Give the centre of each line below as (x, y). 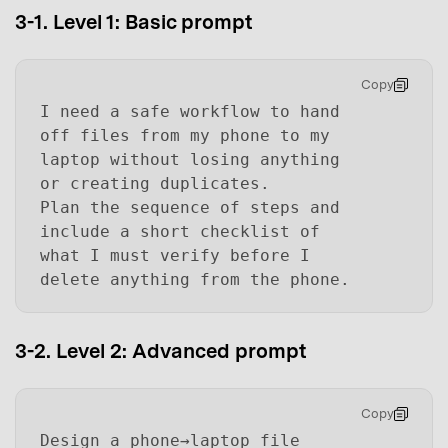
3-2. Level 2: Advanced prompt (161, 350)
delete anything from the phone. (195, 280)
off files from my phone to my (185, 136)
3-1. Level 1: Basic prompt (134, 21)
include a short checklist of (180, 232)
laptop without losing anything (190, 160)
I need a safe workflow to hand (190, 112)
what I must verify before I (175, 256)
